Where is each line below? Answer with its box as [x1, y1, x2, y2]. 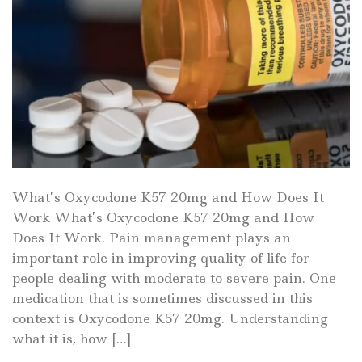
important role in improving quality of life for [12, 249, 309, 267]
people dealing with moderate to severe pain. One [12, 269, 336, 288]
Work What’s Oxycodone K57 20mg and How [12, 208, 314, 227]
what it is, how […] [12, 330, 131, 348]
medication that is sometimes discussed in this [12, 289, 313, 308]
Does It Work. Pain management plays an [12, 229, 291, 247]
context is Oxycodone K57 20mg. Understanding [12, 309, 328, 328]
